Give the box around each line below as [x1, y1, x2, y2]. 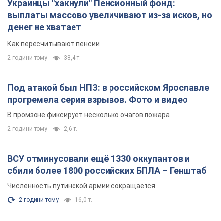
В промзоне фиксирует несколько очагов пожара [7, 13, 170, 22]
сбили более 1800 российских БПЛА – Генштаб [7, 68, 207, 78]
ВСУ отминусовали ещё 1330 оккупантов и [7, 56, 190, 67]
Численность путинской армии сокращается [7, 84, 155, 93]
